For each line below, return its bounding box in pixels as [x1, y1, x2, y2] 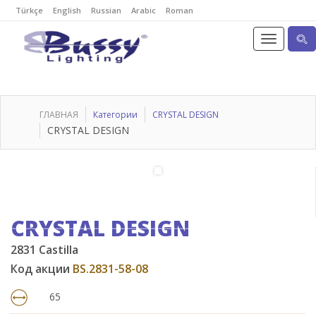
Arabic [131, 5, 156, 16]
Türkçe [16, 5, 43, 16]
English [53, 5, 81, 16]
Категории [93, 109, 138, 121]
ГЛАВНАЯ [39, 109, 78, 121]
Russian [91, 5, 121, 16]
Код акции [11, 261, 73, 276]
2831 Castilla [11, 242, 78, 257]
